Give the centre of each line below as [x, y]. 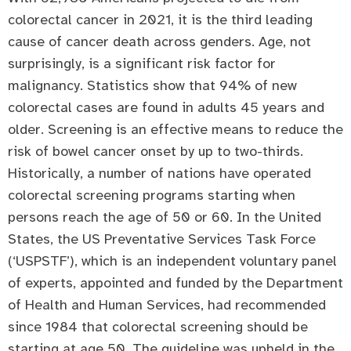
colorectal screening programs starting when [152, 195]
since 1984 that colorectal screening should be [158, 326]
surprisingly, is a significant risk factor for [142, 63]
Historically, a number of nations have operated [159, 173]
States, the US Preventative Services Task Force [162, 239]
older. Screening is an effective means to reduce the [175, 129]
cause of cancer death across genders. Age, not [159, 41]
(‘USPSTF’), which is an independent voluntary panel [172, 261]
